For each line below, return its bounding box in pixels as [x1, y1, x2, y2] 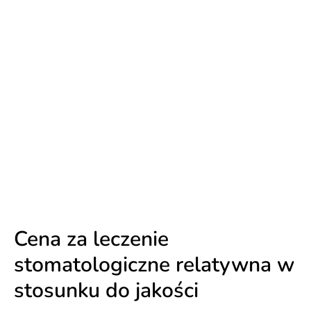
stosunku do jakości [14, 276, 199, 305]
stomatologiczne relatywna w [14, 251, 294, 279]
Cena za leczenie [14, 225, 169, 253]
